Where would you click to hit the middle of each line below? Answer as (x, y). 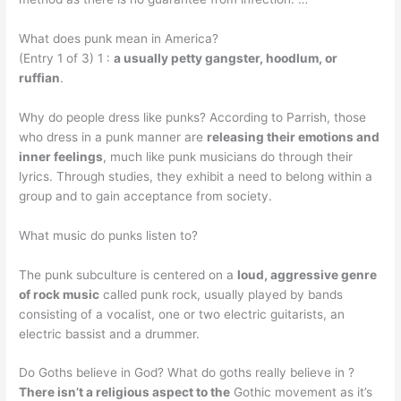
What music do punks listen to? (109, 235)
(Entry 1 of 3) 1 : (67, 58)
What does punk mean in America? (119, 38)
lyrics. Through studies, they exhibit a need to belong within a (196, 176)
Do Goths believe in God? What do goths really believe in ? (187, 373)
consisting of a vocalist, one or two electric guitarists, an (182, 314)
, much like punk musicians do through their (228, 156)
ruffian (40, 77)
